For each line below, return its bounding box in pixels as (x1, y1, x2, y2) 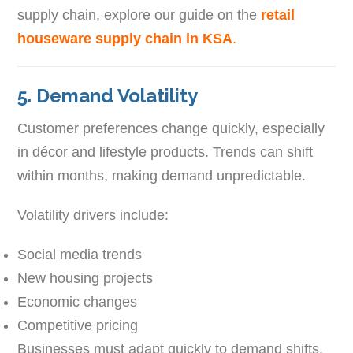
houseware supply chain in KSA (17, 30, 233, 46)
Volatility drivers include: (17, 206, 169, 223)
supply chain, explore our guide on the (17, 6, 262, 23)
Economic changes (17, 293, 138, 310)
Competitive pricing (17, 317, 139, 333)
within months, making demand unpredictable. (17, 167, 307, 184)
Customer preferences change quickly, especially (17, 120, 325, 136)
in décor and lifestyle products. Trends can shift (17, 143, 314, 160)
